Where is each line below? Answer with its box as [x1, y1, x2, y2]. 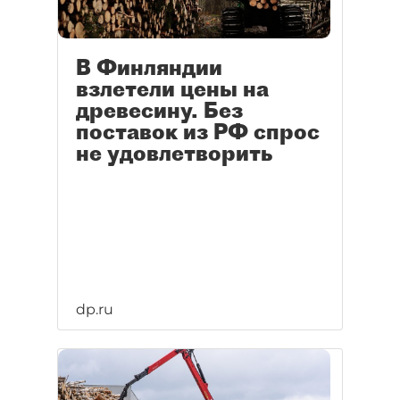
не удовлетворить [76, 139, 272, 167]
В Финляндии [76, 54, 222, 81]
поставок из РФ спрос [76, 118, 320, 146]
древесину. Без [76, 96, 243, 124]
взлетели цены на [76, 75, 269, 103]
